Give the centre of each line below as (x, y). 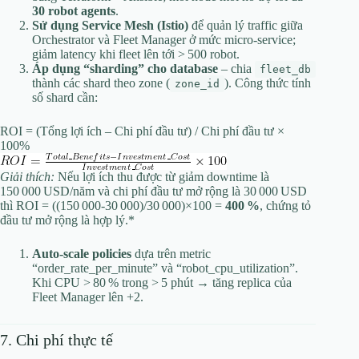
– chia (236, 69)
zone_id (197, 84)
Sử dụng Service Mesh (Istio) (110, 26)
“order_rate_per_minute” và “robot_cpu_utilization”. (165, 268)
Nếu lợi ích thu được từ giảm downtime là (162, 177)
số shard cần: (65, 98)
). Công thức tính (268, 83)
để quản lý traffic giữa (246, 26)
